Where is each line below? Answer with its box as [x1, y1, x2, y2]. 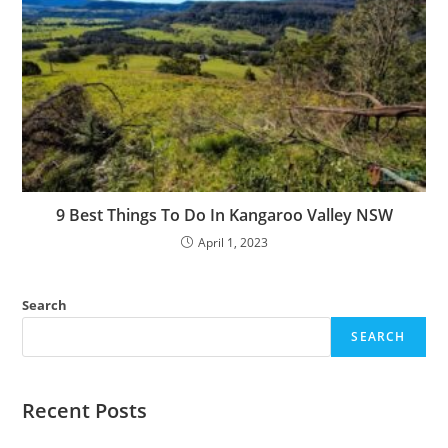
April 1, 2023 [197, 234, 268, 252]
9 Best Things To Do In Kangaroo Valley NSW [55, 204, 393, 227]
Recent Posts [22, 397, 148, 425]
